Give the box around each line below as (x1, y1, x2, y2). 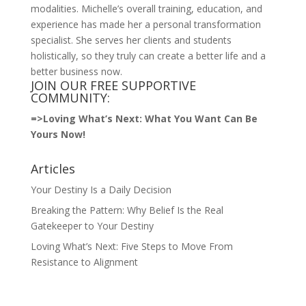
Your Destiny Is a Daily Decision (30, 183, 171, 196)
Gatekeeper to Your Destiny (30, 219, 154, 232)
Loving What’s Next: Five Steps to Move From (30, 240, 233, 253)
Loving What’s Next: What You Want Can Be (42, 112, 258, 125)
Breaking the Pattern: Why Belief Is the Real (30, 204, 223, 217)
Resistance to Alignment (30, 255, 138, 268)
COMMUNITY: (30, 89, 110, 106)
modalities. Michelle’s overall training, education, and (30, 2, 262, 15)
